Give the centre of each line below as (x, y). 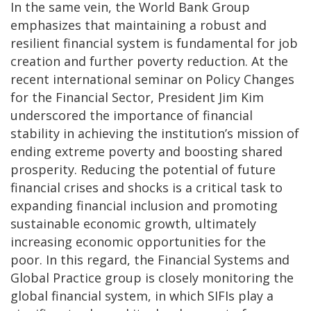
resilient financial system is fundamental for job (154, 43)
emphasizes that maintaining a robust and (138, 25)
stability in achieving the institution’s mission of (155, 133)
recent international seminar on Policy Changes (152, 79)
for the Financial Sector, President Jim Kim (137, 97)
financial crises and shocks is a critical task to (146, 187)
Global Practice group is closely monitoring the (152, 277)
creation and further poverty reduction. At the (149, 61)
